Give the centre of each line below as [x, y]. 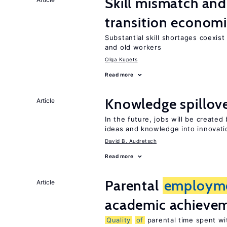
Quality [119, 220]
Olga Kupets [121, 59]
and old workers [133, 47]
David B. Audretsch [131, 141]
